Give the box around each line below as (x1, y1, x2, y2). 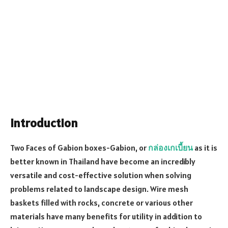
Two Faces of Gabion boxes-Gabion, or (10, 142, 148, 153)
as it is (193, 142, 217, 153)
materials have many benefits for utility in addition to (10, 211, 202, 221)
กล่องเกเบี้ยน (148, 142, 193, 153)
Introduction (10, 115, 78, 131)
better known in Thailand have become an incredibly (10, 156, 195, 166)
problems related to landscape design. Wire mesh (10, 183, 188, 194)
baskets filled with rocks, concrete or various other (10, 197, 193, 208)
